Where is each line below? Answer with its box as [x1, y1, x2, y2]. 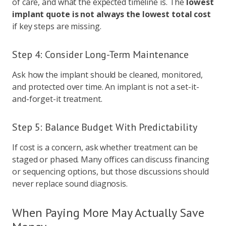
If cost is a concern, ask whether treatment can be [12, 142, 198, 153]
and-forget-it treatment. [12, 93, 102, 104]
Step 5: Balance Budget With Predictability [12, 121, 197, 134]
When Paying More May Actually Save [12, 205, 204, 220]
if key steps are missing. [12, 21, 101, 32]
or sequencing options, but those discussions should [12, 166, 209, 177]
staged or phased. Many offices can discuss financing [12, 154, 209, 165]
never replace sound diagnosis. [12, 178, 128, 189]
